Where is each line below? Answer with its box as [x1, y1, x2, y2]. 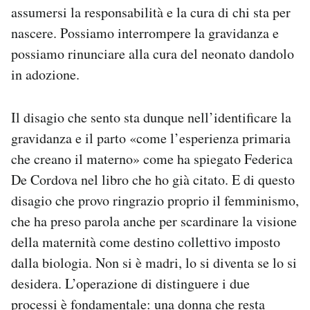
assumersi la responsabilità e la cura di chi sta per [11, 3, 291, 21]
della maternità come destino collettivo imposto [11, 232, 280, 251]
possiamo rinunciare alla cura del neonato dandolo [11, 44, 294, 63]
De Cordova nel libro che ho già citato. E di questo [11, 170, 295, 189]
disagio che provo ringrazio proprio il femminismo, [11, 191, 299, 210]
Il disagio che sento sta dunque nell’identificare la [11, 108, 291, 127]
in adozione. [11, 65, 80, 84]
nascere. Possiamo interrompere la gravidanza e [11, 24, 279, 42]
